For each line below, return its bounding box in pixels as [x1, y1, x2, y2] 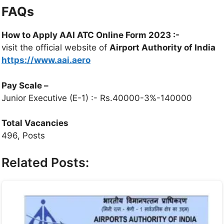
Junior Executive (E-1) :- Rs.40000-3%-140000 [1, 92, 192, 103]
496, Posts [1, 130, 45, 141]
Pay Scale [1, 80, 44, 90]
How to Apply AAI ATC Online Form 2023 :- [1, 30, 181, 40]
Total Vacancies [1, 118, 68, 128]
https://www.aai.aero [1, 55, 90, 65]
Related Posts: [1, 154, 89, 170]
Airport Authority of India [109, 42, 215, 53]
